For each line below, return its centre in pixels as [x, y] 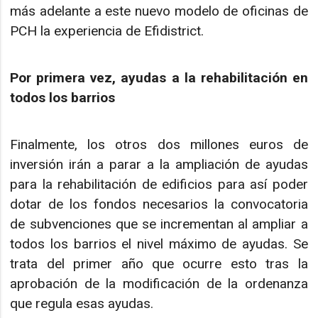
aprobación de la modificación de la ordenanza [159, 284]
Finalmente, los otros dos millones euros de [159, 145]
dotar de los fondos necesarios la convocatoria [159, 204]
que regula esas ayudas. [82, 304]
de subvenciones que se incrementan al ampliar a [159, 224]
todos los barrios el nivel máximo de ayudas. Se [159, 244]
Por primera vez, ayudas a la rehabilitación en [159, 78]
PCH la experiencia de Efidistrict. [107, 31]
